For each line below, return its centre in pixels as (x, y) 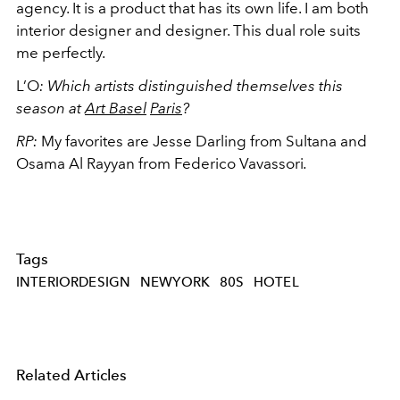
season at (50, 108)
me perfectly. (61, 52)
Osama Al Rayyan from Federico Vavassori (160, 163)
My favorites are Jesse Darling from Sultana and (204, 141)
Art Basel (116, 108)
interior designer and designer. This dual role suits (188, 30)
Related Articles (72, 375)
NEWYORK (175, 282)
